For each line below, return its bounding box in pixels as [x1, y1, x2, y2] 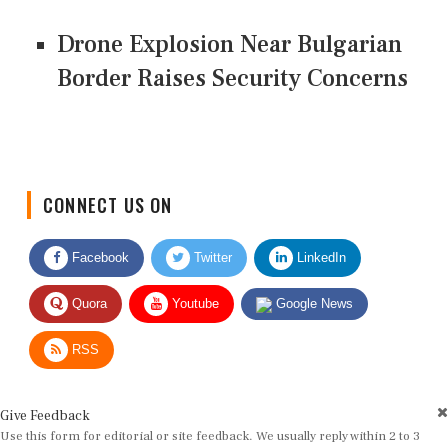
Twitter [190, 234, 232, 250]
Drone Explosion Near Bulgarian [57, 29, 402, 61]
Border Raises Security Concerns [57, 63, 408, 95]
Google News [272, 280, 353, 296]
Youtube [168, 280, 219, 296]
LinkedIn [293, 234, 346, 250]
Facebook [68, 234, 129, 250]
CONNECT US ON [43, 176, 173, 203]
